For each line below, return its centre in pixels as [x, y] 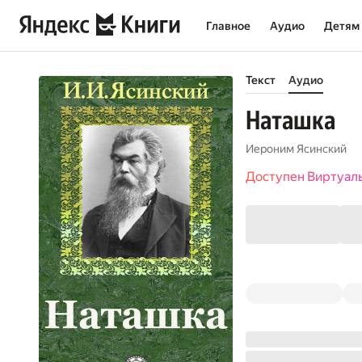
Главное [228, 26]
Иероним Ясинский [296, 149]
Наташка [290, 120]
